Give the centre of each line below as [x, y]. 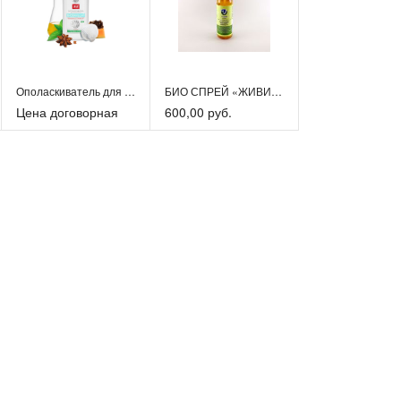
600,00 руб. [198, 112]
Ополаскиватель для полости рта [130, 91]
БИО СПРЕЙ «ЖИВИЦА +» [277, 91]
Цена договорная [67, 112]
